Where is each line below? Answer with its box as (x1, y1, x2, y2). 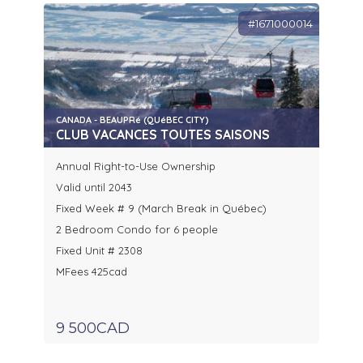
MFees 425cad (56, 265, 127, 279)
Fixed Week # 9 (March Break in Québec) (56, 202, 267, 216)
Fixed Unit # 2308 (56, 244, 146, 258)
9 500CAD (56, 319, 130, 338)
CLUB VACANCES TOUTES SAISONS (56, 126, 270, 143)
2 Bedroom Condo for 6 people (56, 223, 218, 237)
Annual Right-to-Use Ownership (56, 160, 216, 173)
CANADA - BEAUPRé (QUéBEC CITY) (56, 114, 209, 126)
